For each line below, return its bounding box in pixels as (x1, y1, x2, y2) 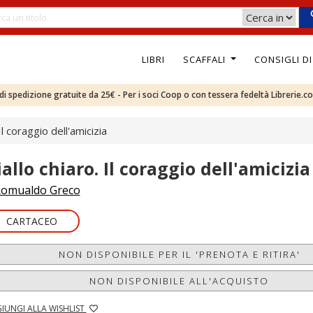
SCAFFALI (182, 52, 228, 66)
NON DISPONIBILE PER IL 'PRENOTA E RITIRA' (58, 248, 300, 261)
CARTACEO (6, 214, 57, 228)
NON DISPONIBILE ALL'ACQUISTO (89, 275, 270, 287)
